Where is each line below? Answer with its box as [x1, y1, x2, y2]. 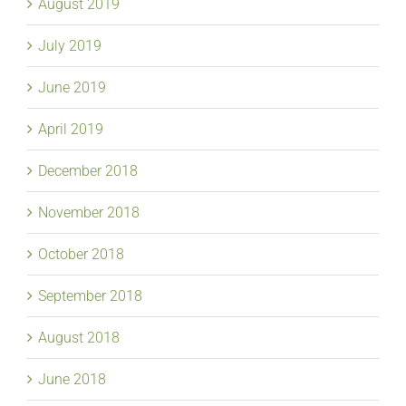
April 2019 [38, 120, 103, 138]
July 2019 [38, 36, 101, 54]
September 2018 [38, 286, 142, 304]
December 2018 [38, 161, 138, 179]
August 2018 [38, 328, 120, 346]
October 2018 [38, 245, 124, 263]
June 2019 [38, 78, 106, 96]
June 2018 [38, 370, 106, 388]
